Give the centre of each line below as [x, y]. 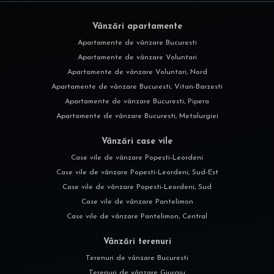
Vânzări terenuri [137, 242]
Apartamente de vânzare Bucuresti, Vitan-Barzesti [137, 87]
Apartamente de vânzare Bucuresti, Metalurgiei [137, 116]
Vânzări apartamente [137, 26]
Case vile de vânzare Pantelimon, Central [137, 216]
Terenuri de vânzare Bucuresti [137, 258]
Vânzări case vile [137, 141]
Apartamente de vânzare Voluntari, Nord [137, 72]
